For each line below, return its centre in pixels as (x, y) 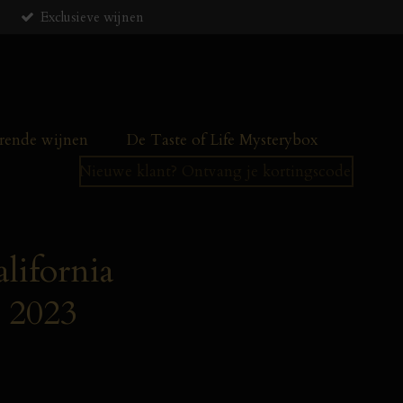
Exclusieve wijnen (92, 17)
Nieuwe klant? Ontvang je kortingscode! (216, 171)
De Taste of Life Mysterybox (222, 139)
